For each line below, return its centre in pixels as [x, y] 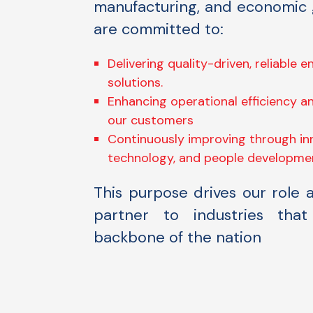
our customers [151, 120]
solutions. [136, 82]
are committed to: [159, 29]
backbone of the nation [178, 237]
